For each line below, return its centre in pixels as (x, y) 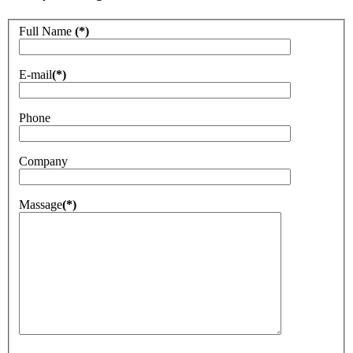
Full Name (47, 32)
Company (43, 162)
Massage (41, 205)
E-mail (35, 75)
